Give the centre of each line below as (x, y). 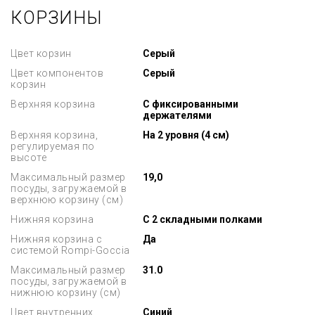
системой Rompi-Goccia (70, 250)
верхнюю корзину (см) (67, 200)
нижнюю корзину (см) (66, 292)
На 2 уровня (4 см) (186, 135)
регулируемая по (53, 146)
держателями (178, 115)
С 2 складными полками (203, 219)
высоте (28, 157)
